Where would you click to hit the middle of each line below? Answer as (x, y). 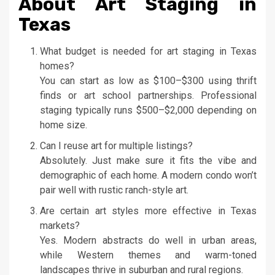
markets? (60, 226)
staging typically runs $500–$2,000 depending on (148, 110)
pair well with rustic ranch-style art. (114, 190)
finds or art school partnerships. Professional (148, 96)
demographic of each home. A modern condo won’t (148, 176)
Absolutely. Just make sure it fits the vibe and (148, 161)
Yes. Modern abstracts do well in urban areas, (148, 241)
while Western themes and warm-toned (148, 255)
